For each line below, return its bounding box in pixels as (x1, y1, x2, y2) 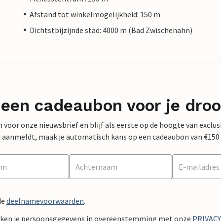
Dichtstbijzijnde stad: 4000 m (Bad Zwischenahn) (30, 25, 192, 35)
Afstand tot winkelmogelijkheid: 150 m (30, 9, 160, 19)
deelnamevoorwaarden (6, 195, 84, 206)
